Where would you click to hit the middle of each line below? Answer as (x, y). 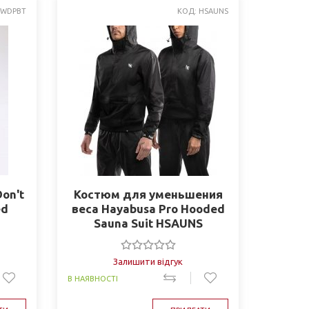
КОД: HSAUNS (202, 11)
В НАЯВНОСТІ (93, 279)
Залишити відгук (148, 261)
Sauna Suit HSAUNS (148, 223)
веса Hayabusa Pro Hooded (148, 209)
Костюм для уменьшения (148, 194)
